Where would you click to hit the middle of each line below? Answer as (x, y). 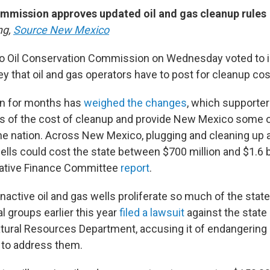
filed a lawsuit (152, 212)
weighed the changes (135, 102)
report (135, 168)
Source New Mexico (61, 30)
